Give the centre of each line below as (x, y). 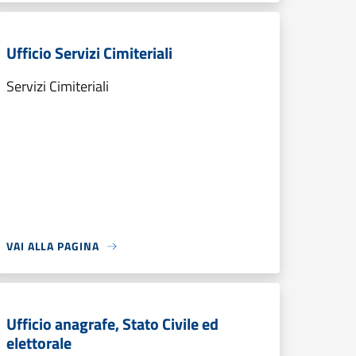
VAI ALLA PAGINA (53, 246)
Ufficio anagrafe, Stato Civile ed (112, 324)
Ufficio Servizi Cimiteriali (89, 53)
